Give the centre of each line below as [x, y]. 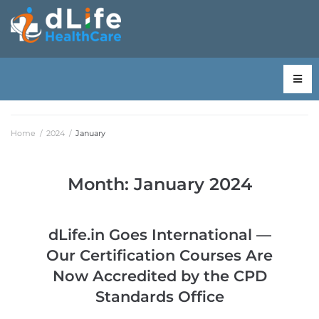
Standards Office [159, 297]
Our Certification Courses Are [159, 255]
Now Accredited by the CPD [159, 276]
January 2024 [193, 184]
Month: [100, 184]
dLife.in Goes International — [159, 235]
